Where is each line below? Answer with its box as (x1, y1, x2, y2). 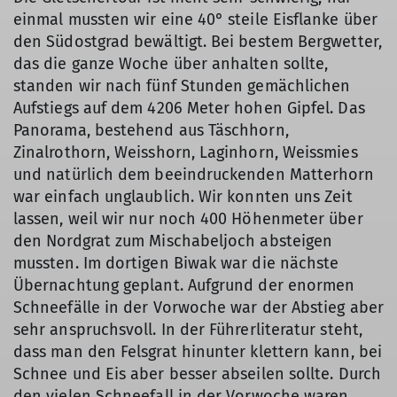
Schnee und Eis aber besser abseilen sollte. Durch (13, 364, 381, 384)
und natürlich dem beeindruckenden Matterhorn (13, 165, 375, 184)
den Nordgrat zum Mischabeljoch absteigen (13, 231, 333, 251)
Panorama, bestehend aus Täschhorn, (13, 121, 289, 140)
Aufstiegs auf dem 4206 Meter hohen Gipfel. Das (13, 98, 365, 118)
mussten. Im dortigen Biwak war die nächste (13, 253, 339, 273)
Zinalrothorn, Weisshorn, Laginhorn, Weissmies (13, 143, 358, 162)
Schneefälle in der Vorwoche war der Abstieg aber (13, 298, 384, 317)
